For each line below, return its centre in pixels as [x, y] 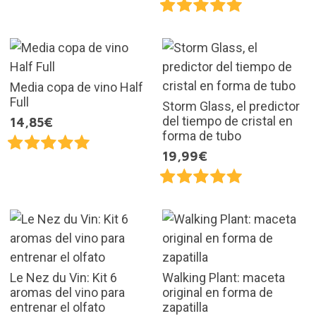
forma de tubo [202, 136]
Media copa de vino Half [76, 87]
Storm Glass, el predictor [231, 107]
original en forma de [218, 293]
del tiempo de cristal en [227, 121]
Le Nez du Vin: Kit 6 [63, 278]
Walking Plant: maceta [224, 278]
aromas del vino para [67, 293]
